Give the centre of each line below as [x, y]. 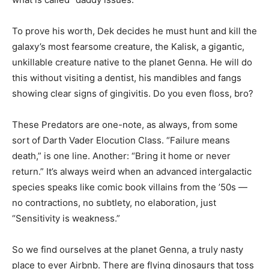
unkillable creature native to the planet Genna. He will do [132, 62]
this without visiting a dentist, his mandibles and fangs [127, 78]
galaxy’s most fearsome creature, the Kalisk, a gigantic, [128, 47]
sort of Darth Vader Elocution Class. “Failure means [121, 140]
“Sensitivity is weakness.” [66, 218]
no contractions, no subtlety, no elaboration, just [114, 203]
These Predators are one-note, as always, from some [125, 125]
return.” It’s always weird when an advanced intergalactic [132, 171]
